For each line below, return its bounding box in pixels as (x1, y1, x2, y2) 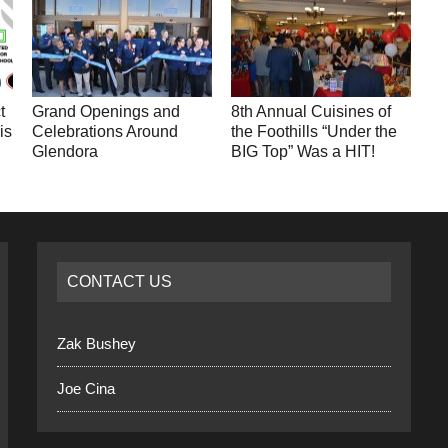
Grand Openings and (32, 103, 181, 121)
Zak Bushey (57, 335, 137, 353)
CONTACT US (67, 273, 173, 291)
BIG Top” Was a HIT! (231, 143, 376, 161)
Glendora (32, 143, 99, 161)
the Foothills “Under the (231, 123, 398, 141)
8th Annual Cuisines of (231, 103, 392, 121)
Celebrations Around (32, 123, 179, 141)
